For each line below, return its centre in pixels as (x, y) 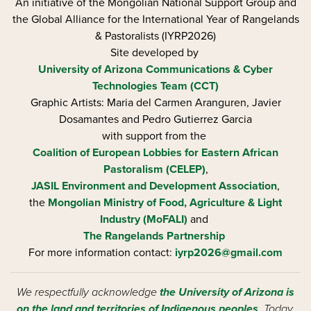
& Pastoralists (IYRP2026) (155, 36)
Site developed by (155, 53)
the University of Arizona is (227, 292)
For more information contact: (102, 253)
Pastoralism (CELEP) (154, 169)
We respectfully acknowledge (88, 292)
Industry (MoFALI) (144, 219)
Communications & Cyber (209, 69)
